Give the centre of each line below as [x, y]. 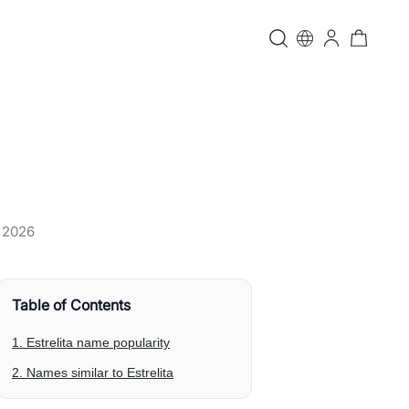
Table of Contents [71, 305]
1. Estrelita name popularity [91, 342]
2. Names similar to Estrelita [93, 372]
